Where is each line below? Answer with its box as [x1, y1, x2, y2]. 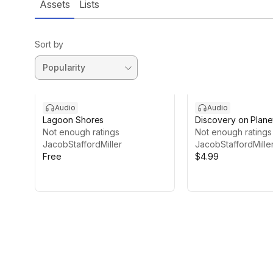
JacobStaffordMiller [43, 139, 122, 149]
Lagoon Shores [43, 115, 104, 125]
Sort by [35, 39, 64, 49]
